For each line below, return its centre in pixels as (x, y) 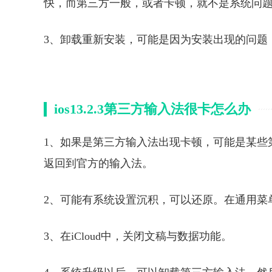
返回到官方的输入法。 (98, 164)
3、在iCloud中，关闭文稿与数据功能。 (138, 236)
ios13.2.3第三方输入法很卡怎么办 (152, 109)
